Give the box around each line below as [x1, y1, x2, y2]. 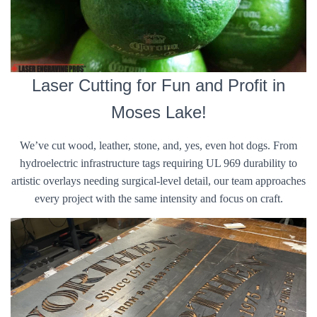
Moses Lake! [110, 103, 207, 122]
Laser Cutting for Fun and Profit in [32, 76, 285, 95]
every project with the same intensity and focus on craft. [34, 192, 283, 204]
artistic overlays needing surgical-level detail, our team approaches [11, 175, 306, 187]
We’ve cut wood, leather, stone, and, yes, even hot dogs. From [20, 139, 297, 151]
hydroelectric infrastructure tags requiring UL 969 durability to [20, 157, 297, 169]
